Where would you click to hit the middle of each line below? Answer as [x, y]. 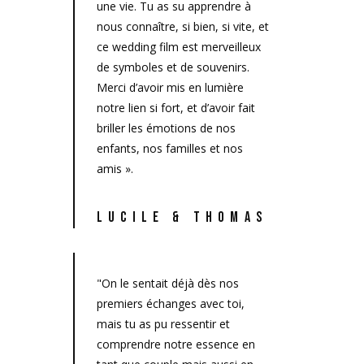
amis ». [115, 169]
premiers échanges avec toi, [171, 304]
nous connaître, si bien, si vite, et [183, 27]
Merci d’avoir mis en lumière [170, 88]
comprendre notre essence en [176, 344]
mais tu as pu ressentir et [163, 324]
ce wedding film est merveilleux [179, 47]
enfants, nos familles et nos [170, 149]
